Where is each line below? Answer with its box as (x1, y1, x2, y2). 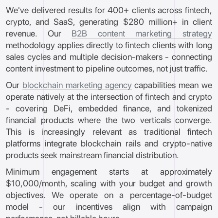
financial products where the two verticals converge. (6, 115, 212, 125)
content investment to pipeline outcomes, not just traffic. (6, 63, 208, 73)
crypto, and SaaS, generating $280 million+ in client (6, 17, 212, 27)
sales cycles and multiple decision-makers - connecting (6, 52, 212, 62)
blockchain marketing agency (22, 80, 132, 90)
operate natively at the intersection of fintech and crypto (6, 91, 212, 102)
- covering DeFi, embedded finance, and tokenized (6, 103, 212, 113)
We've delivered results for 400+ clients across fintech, (6, 5, 212, 15)
